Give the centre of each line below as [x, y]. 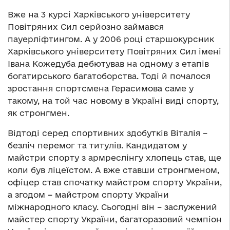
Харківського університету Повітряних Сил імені [114, 52]
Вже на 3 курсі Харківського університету [99, 15]
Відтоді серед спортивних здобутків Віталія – [108, 133]
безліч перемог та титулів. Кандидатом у [97, 146]
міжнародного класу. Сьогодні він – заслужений [112, 207]
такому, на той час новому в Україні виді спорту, [113, 101]
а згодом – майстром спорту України [88, 195]
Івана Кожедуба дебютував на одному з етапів [108, 64]
